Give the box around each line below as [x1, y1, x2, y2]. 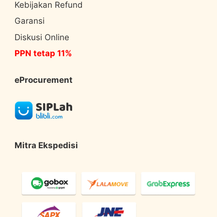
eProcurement [15, 75, 73, 85]
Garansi [15, 16, 45, 26]
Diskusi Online [15, 32, 69, 42]
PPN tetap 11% [15, 48, 72, 59]
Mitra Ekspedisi [15, 140, 78, 150]
